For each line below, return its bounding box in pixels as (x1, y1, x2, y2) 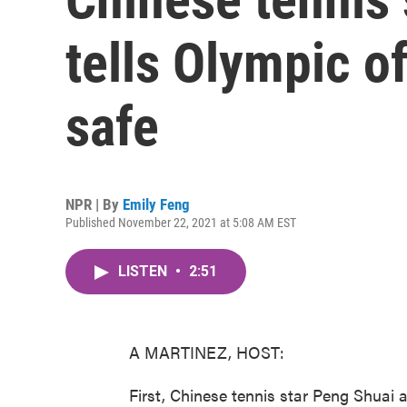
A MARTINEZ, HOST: (129, 341, 284, 363)
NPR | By (65, 195, 123, 213)
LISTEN (118, 263, 171, 280)
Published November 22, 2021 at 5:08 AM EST (65, 215, 296, 230)
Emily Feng (123, 195, 190, 213)
